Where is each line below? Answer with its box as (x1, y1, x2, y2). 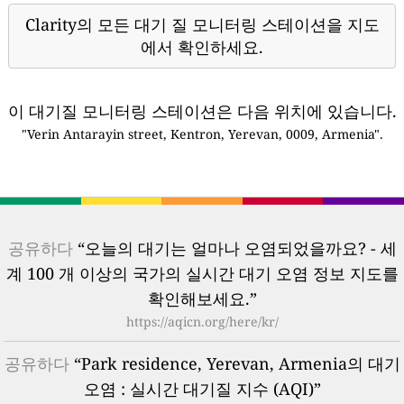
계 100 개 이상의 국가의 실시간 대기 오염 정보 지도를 (5, 262, 399, 284)
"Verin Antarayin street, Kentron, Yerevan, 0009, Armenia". (21, 124, 383, 142)
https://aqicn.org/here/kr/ (125, 312, 279, 330)
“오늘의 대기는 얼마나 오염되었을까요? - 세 (72, 236, 397, 259)
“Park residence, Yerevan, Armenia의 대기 (69, 352, 400, 374)
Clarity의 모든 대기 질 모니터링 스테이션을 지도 (24, 13, 380, 35)
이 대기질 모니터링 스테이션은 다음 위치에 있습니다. (7, 99, 397, 122)
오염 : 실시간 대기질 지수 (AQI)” (83, 377, 321, 399)
